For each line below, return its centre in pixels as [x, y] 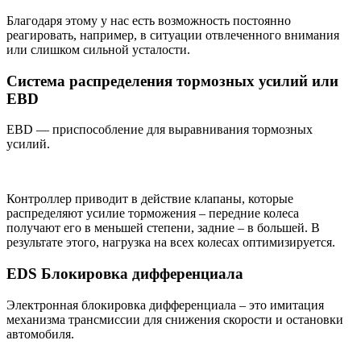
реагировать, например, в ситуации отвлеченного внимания [173, 35]
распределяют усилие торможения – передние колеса [153, 214]
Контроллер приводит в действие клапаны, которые [150, 199]
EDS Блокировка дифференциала [125, 274]
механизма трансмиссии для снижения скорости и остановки [175, 319]
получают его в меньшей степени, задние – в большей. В [163, 228]
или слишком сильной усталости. [98, 50]
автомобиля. [40, 334]
